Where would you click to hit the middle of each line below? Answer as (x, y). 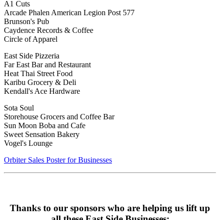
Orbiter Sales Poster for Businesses (58, 160)
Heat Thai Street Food (38, 74)
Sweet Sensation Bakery (42, 135)
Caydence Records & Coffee (49, 30)
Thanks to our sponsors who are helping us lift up (110, 208)
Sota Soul (19, 108)
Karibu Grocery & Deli (40, 82)
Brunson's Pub (27, 22)
